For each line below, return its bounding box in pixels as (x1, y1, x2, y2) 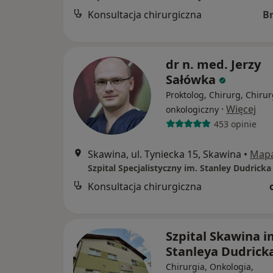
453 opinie (213, 118, 257, 130)
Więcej (226, 102, 256, 116)
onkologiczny (166, 104, 219, 115)
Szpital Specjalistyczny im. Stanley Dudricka (88, 162, 271, 174)
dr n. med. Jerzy (166, 56, 261, 73)
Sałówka (166, 71, 216, 88)
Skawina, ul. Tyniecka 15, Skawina (88, 147, 241, 161)
